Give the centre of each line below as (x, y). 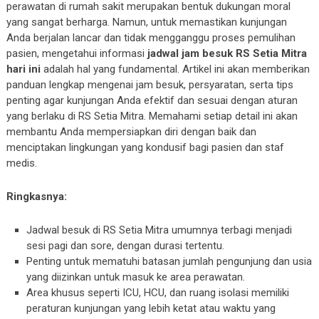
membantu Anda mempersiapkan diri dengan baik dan (131, 132)
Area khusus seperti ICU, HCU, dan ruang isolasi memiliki (158, 293)
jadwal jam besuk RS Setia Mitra (227, 53)
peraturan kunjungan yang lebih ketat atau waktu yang (151, 308)
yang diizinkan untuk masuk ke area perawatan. (136, 277)
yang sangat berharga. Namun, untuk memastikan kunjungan (146, 22)
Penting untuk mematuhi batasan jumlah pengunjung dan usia (169, 261)
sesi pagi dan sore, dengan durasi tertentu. (126, 246)
